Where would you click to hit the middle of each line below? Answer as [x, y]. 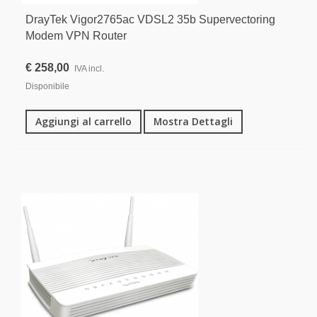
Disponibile [47, 87]
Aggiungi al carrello [83, 122]
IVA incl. [89, 69]
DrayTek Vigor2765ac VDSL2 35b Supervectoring [150, 20]
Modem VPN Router [76, 36]
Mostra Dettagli [193, 122]
